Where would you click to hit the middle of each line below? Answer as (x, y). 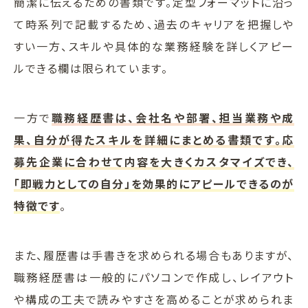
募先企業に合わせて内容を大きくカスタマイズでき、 (154, 162)
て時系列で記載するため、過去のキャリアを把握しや (154, 24)
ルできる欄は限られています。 (91, 68)
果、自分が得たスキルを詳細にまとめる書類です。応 (154, 140)
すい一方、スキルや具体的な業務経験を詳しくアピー (154, 46)
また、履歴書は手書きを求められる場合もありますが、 (154, 255)
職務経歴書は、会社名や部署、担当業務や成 (173, 118)
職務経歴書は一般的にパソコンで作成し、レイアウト (154, 277)
